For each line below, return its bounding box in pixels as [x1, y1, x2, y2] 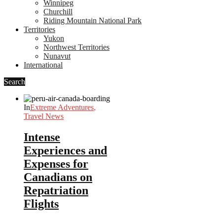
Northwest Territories [43, 43, 110, 51]
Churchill [43, 7, 73, 16]
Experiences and [24, 144, 107, 157]
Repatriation [24, 184, 88, 197]
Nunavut [43, 52, 71, 60]
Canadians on [24, 170, 92, 184]
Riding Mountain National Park [43, 16, 142, 25]
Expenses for [24, 157, 88, 170]
